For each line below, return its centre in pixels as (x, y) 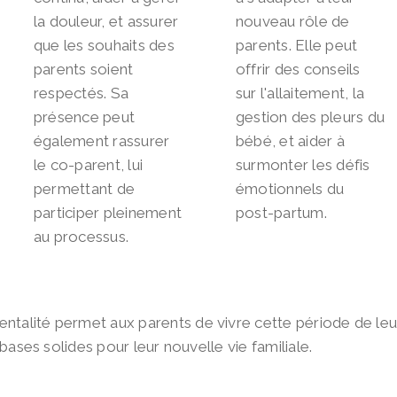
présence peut (85, 117)
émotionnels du (290, 189)
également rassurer (102, 141)
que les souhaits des (104, 46)
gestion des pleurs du (310, 117)
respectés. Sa (82, 93)
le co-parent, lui (89, 165)
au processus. (82, 237)
